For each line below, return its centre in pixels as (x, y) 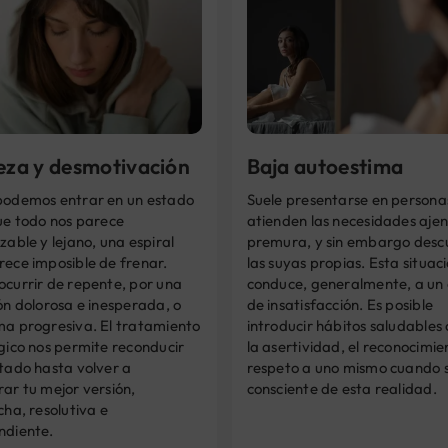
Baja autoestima (325, 165)
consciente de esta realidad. (341, 388)
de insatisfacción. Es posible (340, 304)
